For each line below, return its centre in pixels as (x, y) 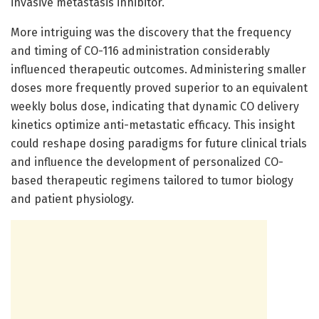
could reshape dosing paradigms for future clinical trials (159, 143)
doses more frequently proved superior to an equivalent (159, 88)
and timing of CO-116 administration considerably (140, 51)
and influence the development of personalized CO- (147, 162)
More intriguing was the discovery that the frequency (151, 32)
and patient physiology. (72, 199)
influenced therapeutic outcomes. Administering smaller (158, 69)
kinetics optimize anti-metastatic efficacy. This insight (153, 125)
